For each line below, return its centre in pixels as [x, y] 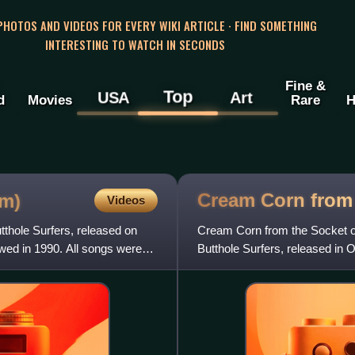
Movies [50, 100]
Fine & [305, 86]
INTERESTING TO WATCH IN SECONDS [135, 44]
